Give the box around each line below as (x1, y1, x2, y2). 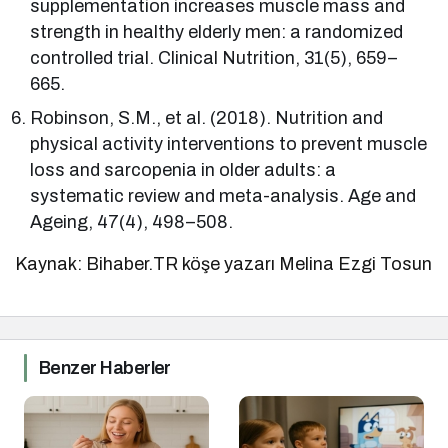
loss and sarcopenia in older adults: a (30, 159, 337, 180)
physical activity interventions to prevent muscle (30, 133, 428, 154)
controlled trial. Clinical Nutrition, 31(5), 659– (30, 47, 398, 68)
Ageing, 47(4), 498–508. (30, 211, 234, 232)
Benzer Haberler (39, 357, 171, 378)
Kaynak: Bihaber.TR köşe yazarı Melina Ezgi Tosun (15, 253, 433, 274)
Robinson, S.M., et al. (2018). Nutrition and (30, 107, 384, 128)
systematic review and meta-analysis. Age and (30, 185, 417, 206)
